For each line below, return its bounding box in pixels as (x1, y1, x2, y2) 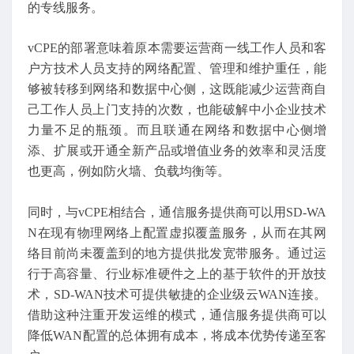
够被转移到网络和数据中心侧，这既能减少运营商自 (28, 82, 326, 96)
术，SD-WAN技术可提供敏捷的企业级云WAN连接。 (28, 287, 326, 301)
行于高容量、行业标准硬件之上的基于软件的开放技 (28, 266, 326, 281)
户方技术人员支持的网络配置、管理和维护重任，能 (28, 62, 326, 76)
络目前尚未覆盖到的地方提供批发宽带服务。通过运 (28, 246, 326, 260)
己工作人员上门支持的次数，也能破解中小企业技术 (28, 103, 326, 117)
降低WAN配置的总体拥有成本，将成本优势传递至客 (28, 328, 326, 342)
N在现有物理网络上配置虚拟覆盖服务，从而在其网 (28, 225, 326, 239)
